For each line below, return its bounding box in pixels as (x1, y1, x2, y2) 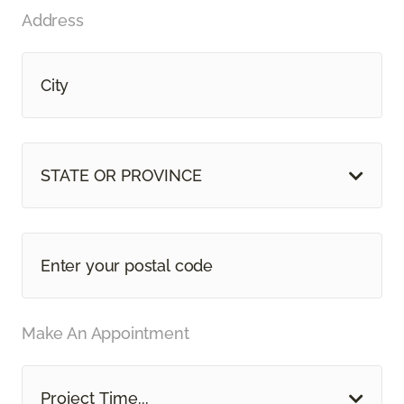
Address (22, 11, 84, 31)
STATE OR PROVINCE (41, 166, 202, 186)
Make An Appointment (22, 324, 189, 344)
